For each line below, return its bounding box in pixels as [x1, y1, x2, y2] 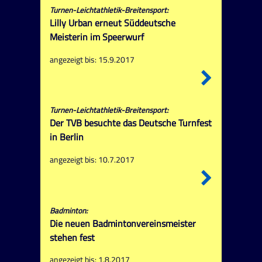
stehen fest [49, 230, 95, 244]
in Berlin [49, 130, 84, 144]
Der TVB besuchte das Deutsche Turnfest [49, 116, 212, 130]
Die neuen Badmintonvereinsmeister [49, 216, 196, 230]
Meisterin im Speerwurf [49, 30, 144, 44]
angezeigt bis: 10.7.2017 [49, 153, 135, 167]
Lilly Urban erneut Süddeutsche [49, 16, 175, 30]
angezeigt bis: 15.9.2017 [49, 53, 135, 66]
